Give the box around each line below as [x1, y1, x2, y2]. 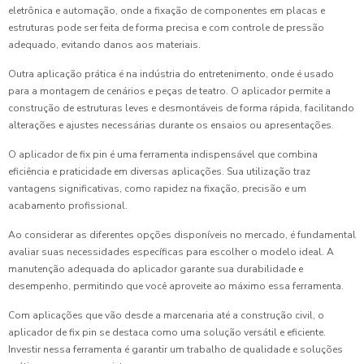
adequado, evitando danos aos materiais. [8, 38, 201, 52]
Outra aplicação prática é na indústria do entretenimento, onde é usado [8, 67, 334, 81]
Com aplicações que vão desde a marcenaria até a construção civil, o [8, 309, 324, 323]
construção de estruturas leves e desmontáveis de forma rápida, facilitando [8, 102, 354, 115]
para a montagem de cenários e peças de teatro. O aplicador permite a [8, 84, 331, 98]
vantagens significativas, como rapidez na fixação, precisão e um [8, 182, 306, 196]
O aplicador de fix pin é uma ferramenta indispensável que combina [8, 148, 318, 162]
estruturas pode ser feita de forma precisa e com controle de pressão [8, 21, 324, 35]
